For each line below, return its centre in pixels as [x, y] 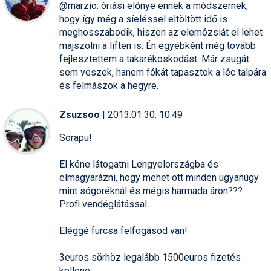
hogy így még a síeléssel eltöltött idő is [143, 19]
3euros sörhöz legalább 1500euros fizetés [150, 257]
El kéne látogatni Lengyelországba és [139, 164]
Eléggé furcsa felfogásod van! [123, 230]
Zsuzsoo [80, 114]
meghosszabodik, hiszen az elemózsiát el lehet [161, 32]
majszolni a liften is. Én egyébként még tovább [158, 45]
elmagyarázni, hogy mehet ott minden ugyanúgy [159, 177]
